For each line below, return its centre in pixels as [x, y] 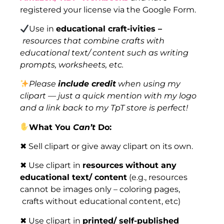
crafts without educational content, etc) [100, 201]
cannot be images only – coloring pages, [100, 189]
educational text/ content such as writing [104, 52]
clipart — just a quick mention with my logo [108, 96]
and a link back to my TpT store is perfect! [105, 108]
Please [44, 84]
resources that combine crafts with [93, 40]
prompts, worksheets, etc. [72, 64]
